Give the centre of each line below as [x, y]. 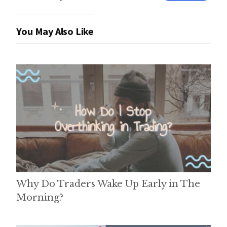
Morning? [40, 197]
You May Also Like [55, 31]
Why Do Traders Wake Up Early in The [108, 184]
